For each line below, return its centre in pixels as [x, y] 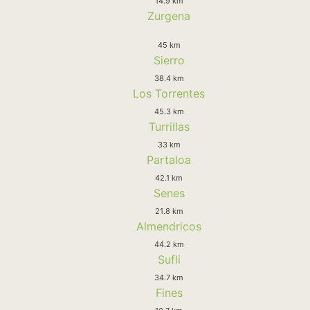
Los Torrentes [169, 93]
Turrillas [169, 126]
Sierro [169, 60]
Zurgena [169, 16]
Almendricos [169, 226]
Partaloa [169, 159]
